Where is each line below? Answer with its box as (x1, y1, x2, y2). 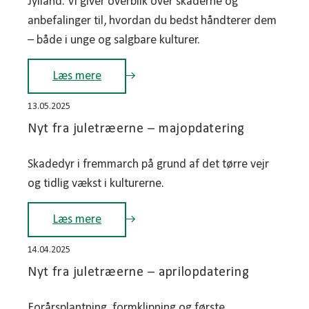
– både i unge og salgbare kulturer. (28, 33, 200, 47)
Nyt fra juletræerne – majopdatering (28, 121, 245, 136)
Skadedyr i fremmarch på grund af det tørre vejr (28, 157, 269, 171)
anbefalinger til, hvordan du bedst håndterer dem (28, 14, 277, 28)
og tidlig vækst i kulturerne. (28, 177, 164, 190)
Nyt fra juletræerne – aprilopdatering (28, 265, 250, 279)
